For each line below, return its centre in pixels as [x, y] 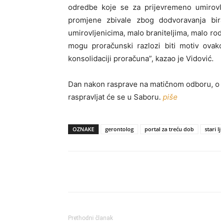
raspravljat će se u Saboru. [115, 97]
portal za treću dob [169, 129]
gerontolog [119, 129]
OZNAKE [83, 129]
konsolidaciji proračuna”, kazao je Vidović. [141, 58]
